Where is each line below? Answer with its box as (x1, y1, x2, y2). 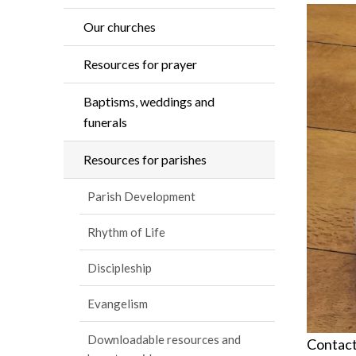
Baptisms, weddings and (83, 94, 215, 109)
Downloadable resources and (87, 332, 241, 346)
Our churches (83, 19, 156, 34)
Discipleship (87, 261, 152, 275)
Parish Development (87, 189, 195, 203)
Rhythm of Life (87, 225, 165, 239)
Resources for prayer (83, 56, 197, 72)
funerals (83, 114, 127, 130)
